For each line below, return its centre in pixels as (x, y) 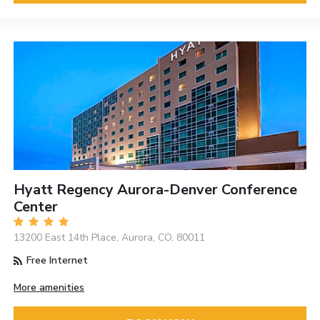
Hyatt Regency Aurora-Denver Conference (156, 190)
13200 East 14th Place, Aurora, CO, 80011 (110, 238)
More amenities (49, 288)
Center (36, 207)
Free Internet (56, 261)
